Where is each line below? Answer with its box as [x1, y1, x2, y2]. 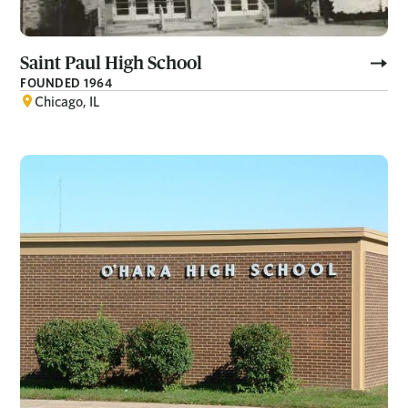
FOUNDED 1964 [20, 75, 113, 90]
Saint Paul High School [20, 52, 203, 73]
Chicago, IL [35, 92, 100, 110]
